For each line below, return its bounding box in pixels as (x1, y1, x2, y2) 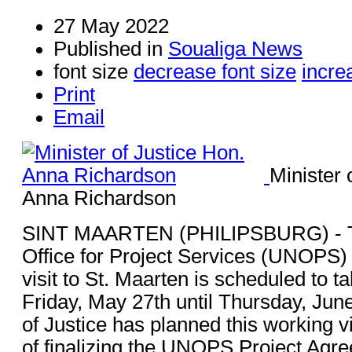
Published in (53, 37, 163, 60)
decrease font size (134, 60, 296, 82)
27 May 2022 (53, 14, 169, 37)
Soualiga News (168, 37, 302, 60)
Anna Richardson (22, 186, 176, 209)
